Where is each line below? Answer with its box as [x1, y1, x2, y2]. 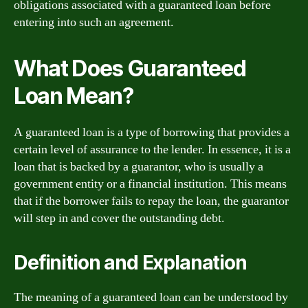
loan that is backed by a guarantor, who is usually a [14, 158, 263, 175]
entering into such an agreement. [14, 14, 174, 30]
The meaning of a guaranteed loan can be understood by [14, 289, 288, 305]
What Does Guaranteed [14, 54, 246, 82]
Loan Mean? [14, 82, 133, 109]
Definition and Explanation [14, 250, 247, 274]
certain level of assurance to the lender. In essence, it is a [14, 141, 291, 157]
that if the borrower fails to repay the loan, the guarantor [14, 192, 289, 209]
